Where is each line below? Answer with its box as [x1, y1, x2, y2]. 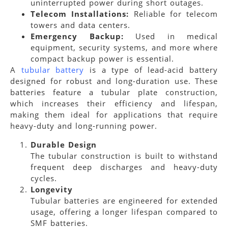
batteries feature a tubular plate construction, [10, 87, 218, 98]
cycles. [31, 173, 57, 183]
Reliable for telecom [129, 9, 218, 19]
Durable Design [31, 139, 97, 150]
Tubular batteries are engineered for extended [31, 195, 218, 206]
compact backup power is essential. [31, 53, 174, 64]
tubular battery [21, 65, 84, 75]
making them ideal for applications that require [10, 109, 218, 120]
